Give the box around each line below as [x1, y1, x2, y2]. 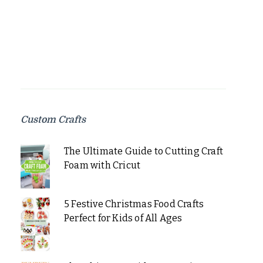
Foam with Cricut [63, 160, 141, 171]
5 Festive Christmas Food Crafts [63, 198, 204, 210]
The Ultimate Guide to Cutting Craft [63, 146, 223, 157]
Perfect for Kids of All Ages [63, 213, 183, 224]
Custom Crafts [21, 114, 86, 126]
